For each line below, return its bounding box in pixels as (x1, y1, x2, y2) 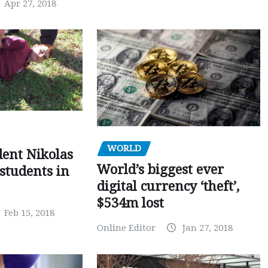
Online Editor (96, 223, 156, 234)
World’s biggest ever (96, 162, 224, 178)
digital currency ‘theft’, (96, 179, 239, 194)
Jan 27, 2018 (182, 223, 233, 234)
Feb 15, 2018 (4, 207, 55, 218)
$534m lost (96, 196, 164, 211)
